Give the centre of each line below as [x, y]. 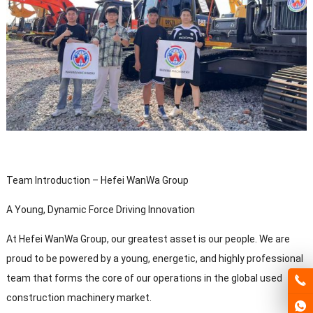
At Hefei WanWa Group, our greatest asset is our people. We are [148, 239]
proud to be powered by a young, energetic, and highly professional [154, 258]
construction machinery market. [79, 297]
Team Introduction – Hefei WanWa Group [97, 180]
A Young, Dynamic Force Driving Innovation [100, 209]
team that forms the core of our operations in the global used [144, 278]
